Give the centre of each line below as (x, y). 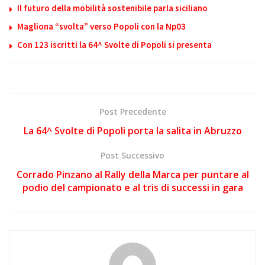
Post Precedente (132, 111)
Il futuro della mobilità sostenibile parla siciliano (112, 8)
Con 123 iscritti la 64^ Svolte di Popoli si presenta (114, 44)
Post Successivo (132, 155)
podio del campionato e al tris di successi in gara (132, 187)
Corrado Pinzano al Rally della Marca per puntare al (132, 174)
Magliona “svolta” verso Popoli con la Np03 (101, 26)
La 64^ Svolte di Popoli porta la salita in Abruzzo (132, 130)
